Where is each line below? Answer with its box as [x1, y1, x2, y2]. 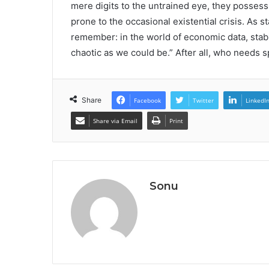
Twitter [193, 96, 214, 105]
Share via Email [93, 116, 138, 125]
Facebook [134, 96, 161, 105]
